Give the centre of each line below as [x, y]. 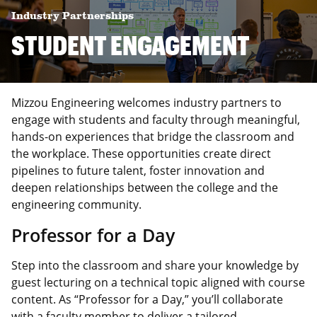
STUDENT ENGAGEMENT [131, 45]
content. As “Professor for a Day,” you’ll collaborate [147, 299]
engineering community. [76, 204]
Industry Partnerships [73, 16]
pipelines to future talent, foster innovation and [138, 170]
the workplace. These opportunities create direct [141, 153]
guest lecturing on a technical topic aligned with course [158, 282]
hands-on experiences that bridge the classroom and [153, 136]
